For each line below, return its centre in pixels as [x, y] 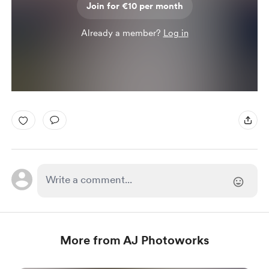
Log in [176, 33]
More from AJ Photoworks [134, 240]
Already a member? [122, 33]
